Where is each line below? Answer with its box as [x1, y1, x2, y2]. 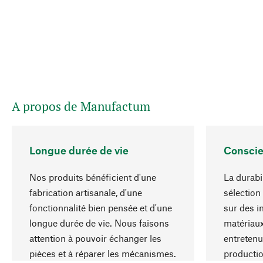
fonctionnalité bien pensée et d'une [29, 201, 172, 213]
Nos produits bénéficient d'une [29, 171, 156, 183]
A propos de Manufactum [12, 97, 150, 114]
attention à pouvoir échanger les [29, 232, 161, 244]
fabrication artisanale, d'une [29, 186, 142, 198]
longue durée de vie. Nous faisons [29, 217, 169, 228]
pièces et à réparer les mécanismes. [29, 247, 176, 259]
